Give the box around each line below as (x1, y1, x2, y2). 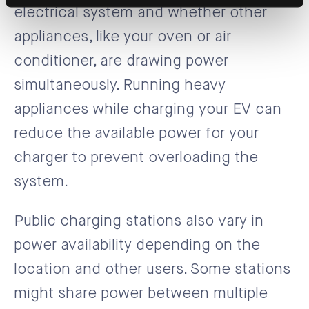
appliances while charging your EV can (14, 101, 281, 117)
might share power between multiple (14, 286, 268, 301)
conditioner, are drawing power (14, 53, 228, 69)
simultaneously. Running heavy (14, 77, 226, 93)
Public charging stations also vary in (14, 213, 263, 229)
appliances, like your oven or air (14, 29, 231, 45)
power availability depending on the (14, 237, 260, 253)
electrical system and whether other (14, 5, 267, 21)
